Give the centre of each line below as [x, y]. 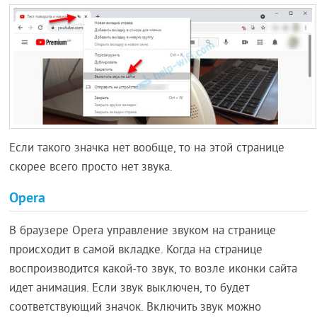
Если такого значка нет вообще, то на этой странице [147, 148]
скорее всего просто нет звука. [91, 167]
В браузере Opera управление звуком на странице [143, 231]
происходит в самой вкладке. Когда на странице [136, 250]
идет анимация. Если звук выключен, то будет [129, 288]
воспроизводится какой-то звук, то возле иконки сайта [154, 269]
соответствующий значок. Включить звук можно [136, 307]
